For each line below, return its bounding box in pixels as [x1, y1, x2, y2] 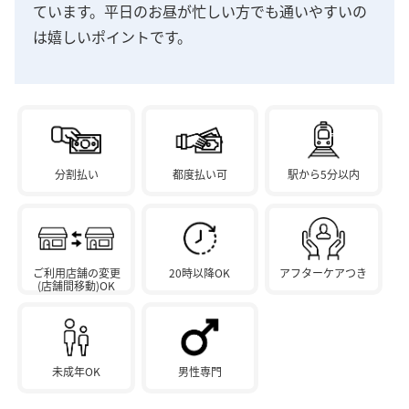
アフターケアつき [279, 265, 368, 281]
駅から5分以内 [287, 166, 360, 183]
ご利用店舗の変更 [32, 265, 121, 281]
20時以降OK [169, 265, 231, 281]
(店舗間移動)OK [37, 278, 116, 294]
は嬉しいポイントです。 [33, 26, 192, 48]
